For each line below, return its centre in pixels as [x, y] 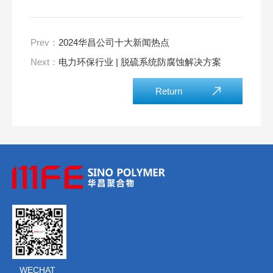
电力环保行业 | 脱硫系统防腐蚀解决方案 [140, 62]
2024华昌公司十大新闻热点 [114, 42]
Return [168, 91]
